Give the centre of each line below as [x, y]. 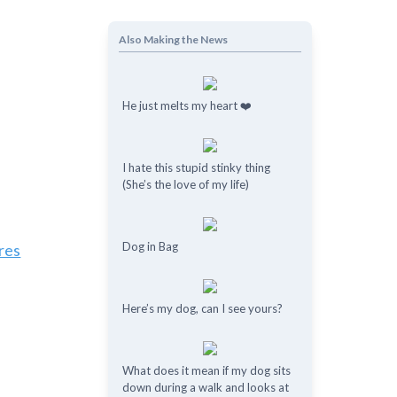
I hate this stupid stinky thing [196, 167]
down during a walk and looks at [205, 387]
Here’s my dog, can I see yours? [202, 308]
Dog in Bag [150, 246]
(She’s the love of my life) [185, 184]
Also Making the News [173, 39]
